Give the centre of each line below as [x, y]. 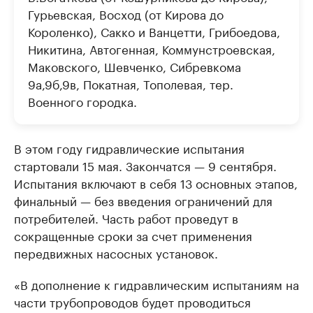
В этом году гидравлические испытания [129, 147]
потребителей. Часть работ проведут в [126, 217]
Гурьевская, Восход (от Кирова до [126, 13]
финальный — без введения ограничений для [143, 199]
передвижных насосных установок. [116, 252]
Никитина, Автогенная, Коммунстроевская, [152, 48]
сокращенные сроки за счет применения [133, 234]
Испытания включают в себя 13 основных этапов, [156, 182]
